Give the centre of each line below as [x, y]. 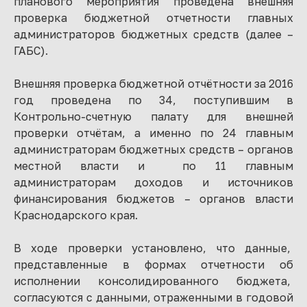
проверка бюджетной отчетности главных [153, 17]
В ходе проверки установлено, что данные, [153, 248]
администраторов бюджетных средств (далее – [153, 34]
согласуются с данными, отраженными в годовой [153, 297]
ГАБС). [31, 50]
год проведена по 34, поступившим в [153, 100]
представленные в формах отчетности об [153, 264]
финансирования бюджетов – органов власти [153, 198]
